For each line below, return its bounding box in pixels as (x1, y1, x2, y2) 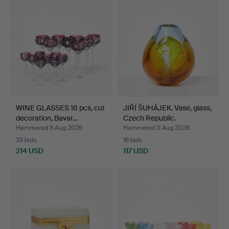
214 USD (16, 146, 43, 155)
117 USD (123, 146, 148, 155)
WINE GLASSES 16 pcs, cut (16, 103, 105, 112)
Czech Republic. (123, 113, 176, 123)
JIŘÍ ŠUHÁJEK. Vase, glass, (123, 103, 212, 112)
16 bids (123, 135, 142, 144)
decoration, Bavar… (16, 113, 78, 123)
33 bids (16, 135, 36, 144)
